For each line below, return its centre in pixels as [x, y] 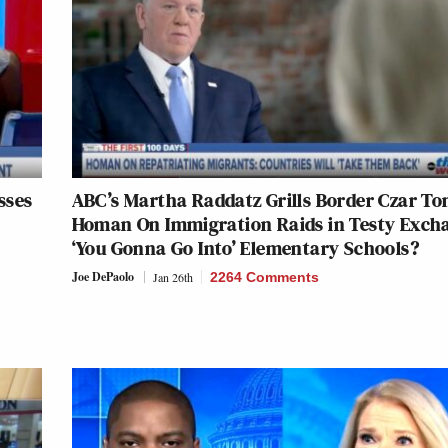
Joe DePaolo [102, 276]
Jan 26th [172, 276]
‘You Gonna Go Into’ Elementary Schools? [245, 247]
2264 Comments [264, 276]
